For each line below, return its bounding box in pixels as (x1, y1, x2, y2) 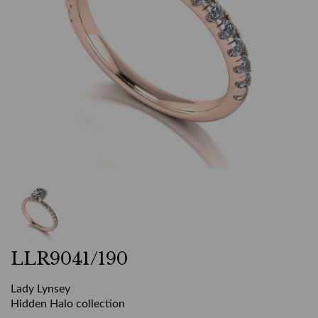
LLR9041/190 (11, 248, 128, 270)
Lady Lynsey (11, 283, 70, 295)
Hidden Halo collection (11, 298, 125, 310)
